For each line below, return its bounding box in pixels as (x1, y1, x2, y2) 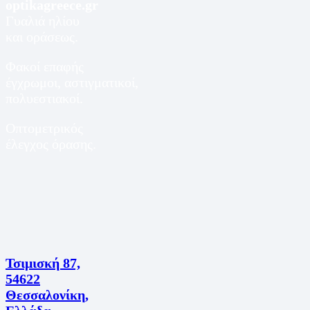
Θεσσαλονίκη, (6, 286, 89, 302)
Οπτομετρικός (6, 120, 83, 136)
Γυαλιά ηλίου (6, 13, 80, 29)
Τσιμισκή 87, (6, 255, 80, 271)
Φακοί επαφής (6, 59, 84, 75)
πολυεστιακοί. (6, 91, 83, 107)
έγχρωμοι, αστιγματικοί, (6, 75, 138, 91)
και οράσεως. (6, 29, 78, 45)
